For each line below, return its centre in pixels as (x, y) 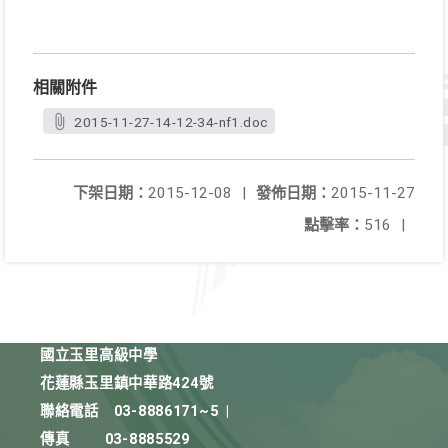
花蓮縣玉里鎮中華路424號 (127, 383)
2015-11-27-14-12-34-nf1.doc (171, 122)
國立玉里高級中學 (99, 355)
